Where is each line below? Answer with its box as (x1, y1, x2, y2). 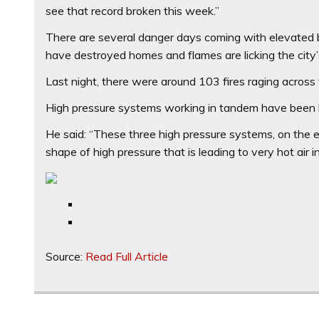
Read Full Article (85, 249, 169, 263)
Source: (46, 249, 86, 263)
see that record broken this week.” (46, 3, 220, 18)
